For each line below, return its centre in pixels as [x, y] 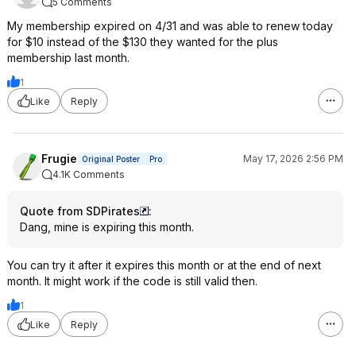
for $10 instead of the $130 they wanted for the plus [143, 42]
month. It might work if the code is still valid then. [132, 281]
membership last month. [68, 58]
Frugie [59, 159]
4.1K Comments [89, 174]
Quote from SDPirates [80, 211]
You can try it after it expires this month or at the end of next [164, 265]
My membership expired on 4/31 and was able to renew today [170, 26]
